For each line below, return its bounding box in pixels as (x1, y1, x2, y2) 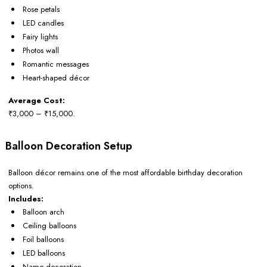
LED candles (23, 17, 64, 29)
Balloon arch (23, 206, 64, 218)
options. (8, 180, 34, 192)
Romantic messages (23, 58, 89, 70)
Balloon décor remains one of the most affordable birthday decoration (8, 167, 243, 179)
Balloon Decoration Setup (5, 138, 132, 154)
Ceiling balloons (23, 220, 76, 232)
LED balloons (23, 247, 65, 259)
